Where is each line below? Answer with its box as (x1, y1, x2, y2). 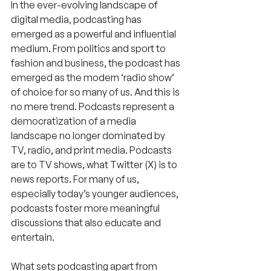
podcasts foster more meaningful (11, 201, 162, 214)
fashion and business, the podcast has (11, 56, 182, 69)
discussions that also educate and (11, 216, 163, 229)
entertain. (11, 230, 54, 243)
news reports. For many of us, (11, 172, 141, 185)
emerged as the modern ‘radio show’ (11, 71, 176, 83)
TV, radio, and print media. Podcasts (11, 143, 174, 156)
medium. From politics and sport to (11, 42, 168, 54)
